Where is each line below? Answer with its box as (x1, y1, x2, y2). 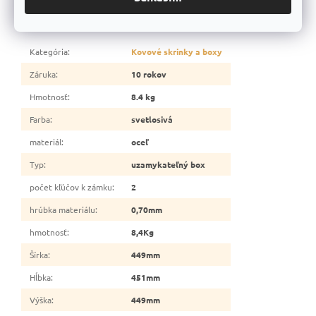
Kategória (30, 45, 68, 57)
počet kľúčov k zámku (30, 181, 112, 193)
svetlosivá (131, 113, 173, 125)
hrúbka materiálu (30, 203, 95, 215)
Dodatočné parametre (21, 15, 131, 30)
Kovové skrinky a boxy (131, 45, 222, 57)
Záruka (30, 68, 56, 80)
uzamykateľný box (131, 158, 205, 170)
